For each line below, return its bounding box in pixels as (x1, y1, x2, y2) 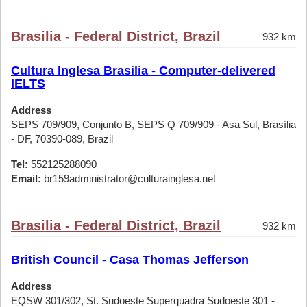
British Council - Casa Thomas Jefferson (11, 253, 249, 267)
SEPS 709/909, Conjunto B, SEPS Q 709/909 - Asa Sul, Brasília (11, 119, 296, 130)
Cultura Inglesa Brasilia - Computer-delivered (11, 64, 275, 77)
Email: (11, 173, 41, 184)
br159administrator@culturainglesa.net (41, 173, 216, 184)
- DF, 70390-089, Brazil (11, 133, 113, 145)
